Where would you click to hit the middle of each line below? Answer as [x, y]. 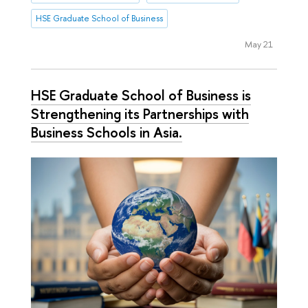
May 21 [258, 44]
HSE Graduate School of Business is [141, 95]
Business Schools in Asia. [107, 132]
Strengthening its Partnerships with [140, 114]
